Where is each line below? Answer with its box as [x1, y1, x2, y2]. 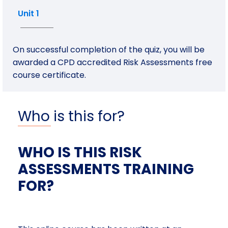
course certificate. [13, 69, 86, 81]
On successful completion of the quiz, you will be [13, 43, 205, 55]
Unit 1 [18, 7, 39, 19]
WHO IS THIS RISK [18, 142, 142, 162]
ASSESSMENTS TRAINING [18, 159, 194, 179]
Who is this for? [18, 106, 125, 126]
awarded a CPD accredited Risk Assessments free [13, 56, 212, 68]
